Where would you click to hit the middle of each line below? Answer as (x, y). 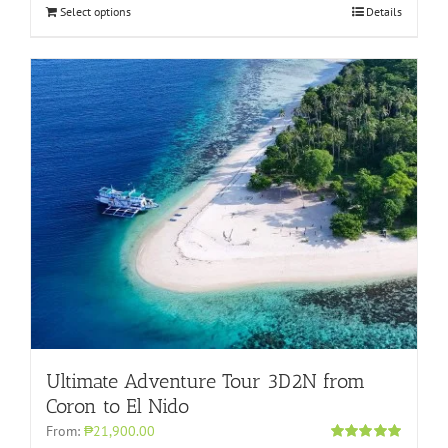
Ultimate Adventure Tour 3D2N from (205, 380)
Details (384, 12)
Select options (95, 12)
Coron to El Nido (117, 405)
